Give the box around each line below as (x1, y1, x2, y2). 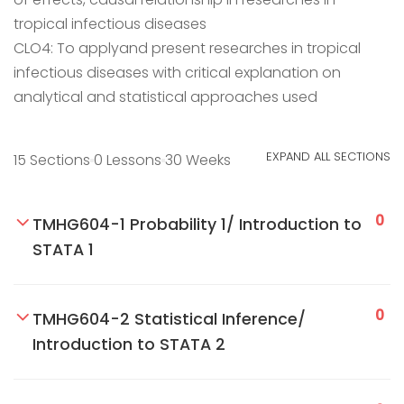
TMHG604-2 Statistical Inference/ (32, 308, 306, 330)
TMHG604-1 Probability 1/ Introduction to (32, 214, 362, 235)
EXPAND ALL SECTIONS (266, 148, 390, 165)
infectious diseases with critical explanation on (14, 62, 341, 83)
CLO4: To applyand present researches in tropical (14, 38, 361, 59)
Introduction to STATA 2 (32, 334, 225, 355)
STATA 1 (32, 239, 94, 261)
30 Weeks (165, 150, 231, 170)
